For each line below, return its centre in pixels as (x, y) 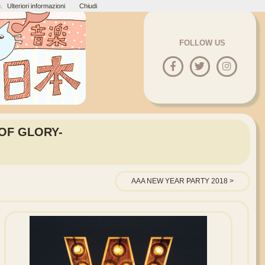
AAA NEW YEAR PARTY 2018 (180, 181)
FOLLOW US (202, 43)
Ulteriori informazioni (36, 6)
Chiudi (88, 6)
